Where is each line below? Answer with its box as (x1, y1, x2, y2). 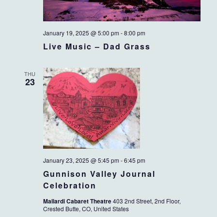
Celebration (43, 180, 96, 191)
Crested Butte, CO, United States (43, 204, 129, 213)
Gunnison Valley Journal (43, 168, 155, 180)
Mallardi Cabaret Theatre (43, 197, 113, 206)
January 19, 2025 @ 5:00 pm (43, 29, 119, 37)
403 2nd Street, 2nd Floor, (112, 197, 181, 205)
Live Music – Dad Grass (43, 41, 151, 52)
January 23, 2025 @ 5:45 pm (43, 156, 119, 165)
